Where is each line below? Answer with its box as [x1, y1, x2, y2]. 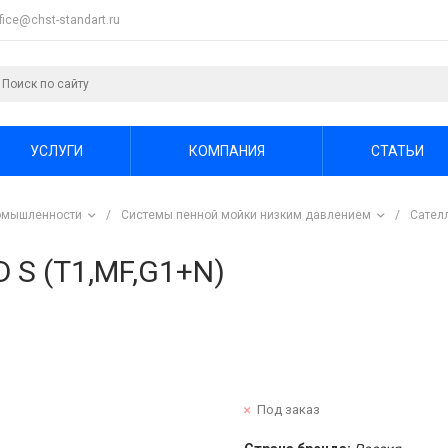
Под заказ [257, 401, 320, 417]
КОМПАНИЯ [188, 142, 265, 159]
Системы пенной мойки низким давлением [121, 208, 371, 222]
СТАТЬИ [370, 142, 424, 159]
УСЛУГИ [29, 142, 83, 159]
